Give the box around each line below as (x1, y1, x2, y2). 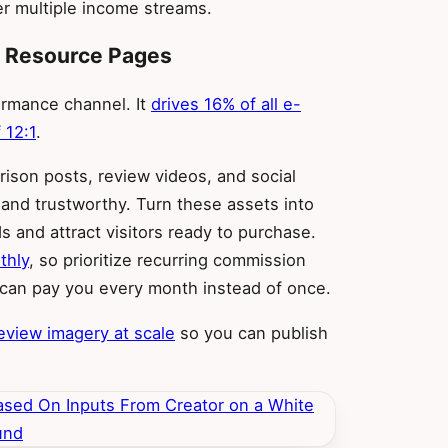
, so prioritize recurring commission (29, 250, 306, 271)
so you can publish (175, 322, 328, 343)
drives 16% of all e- (151, 93, 301, 114)
